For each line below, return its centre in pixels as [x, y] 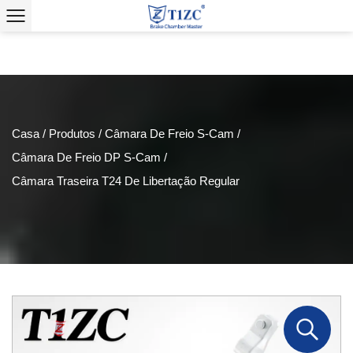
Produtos [72, 134]
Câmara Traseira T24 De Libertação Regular [126, 181]
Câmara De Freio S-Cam [169, 134]
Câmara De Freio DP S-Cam [86, 157]
